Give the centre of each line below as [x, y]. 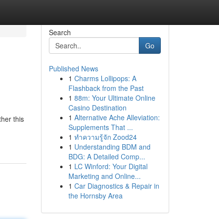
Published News [73, 68]
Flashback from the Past [106, 88]
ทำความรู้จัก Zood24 [105, 137]
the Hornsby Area [95, 196]
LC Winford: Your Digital [111, 166]
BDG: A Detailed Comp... [107, 156]
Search [60, 32]
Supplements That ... [100, 127]
